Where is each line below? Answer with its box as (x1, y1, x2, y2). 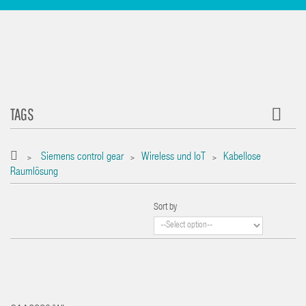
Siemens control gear (41, 152, 124, 163)
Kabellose (223, 152, 261, 163)
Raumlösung (10, 167, 58, 178)
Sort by (154, 203, 177, 212)
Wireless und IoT (141, 152, 206, 163)
